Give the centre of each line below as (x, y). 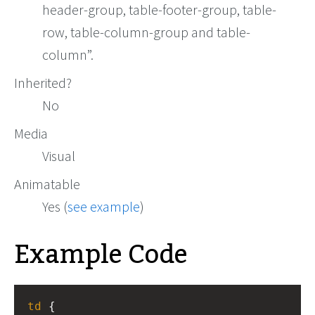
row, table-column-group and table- (146, 32)
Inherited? (43, 83)
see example (104, 207)
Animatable (47, 184)
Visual (59, 156)
